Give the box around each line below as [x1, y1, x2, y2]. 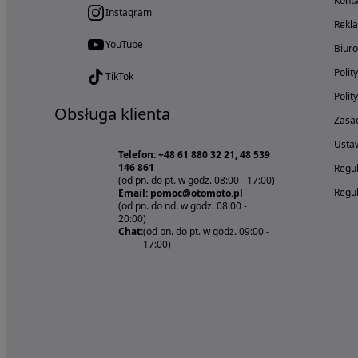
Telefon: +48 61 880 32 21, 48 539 [118, 147, 270, 161]
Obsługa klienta [54, 102, 170, 125]
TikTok [105, 69, 133, 83]
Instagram [105, 5, 152, 19]
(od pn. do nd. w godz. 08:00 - [118, 198, 247, 213]
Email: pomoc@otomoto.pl [118, 185, 243, 200]
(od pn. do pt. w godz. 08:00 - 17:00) [118, 173, 275, 187]
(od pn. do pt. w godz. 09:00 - [143, 224, 269, 238]
